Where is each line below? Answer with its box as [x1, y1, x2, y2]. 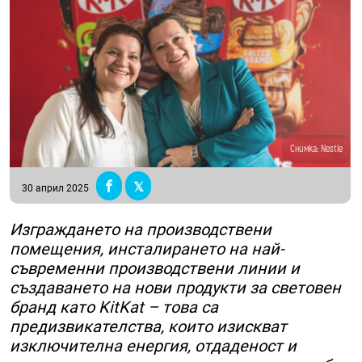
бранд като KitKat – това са [10, 297, 218, 318]
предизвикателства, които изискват [10, 317, 287, 337]
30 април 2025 [22, 183, 89, 195]
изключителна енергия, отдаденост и [10, 336, 297, 356]
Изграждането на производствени [10, 220, 271, 240]
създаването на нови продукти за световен [10, 278, 341, 298]
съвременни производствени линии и [10, 259, 300, 279]
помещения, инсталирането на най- [10, 239, 284, 259]
